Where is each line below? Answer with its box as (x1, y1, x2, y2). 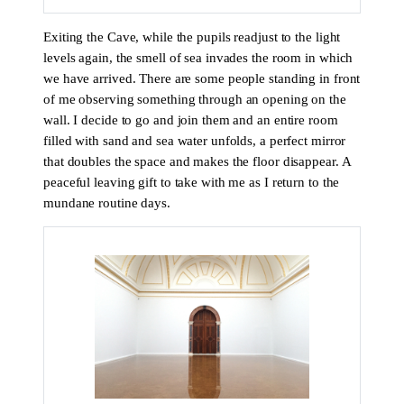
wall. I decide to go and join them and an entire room (43, 112, 338, 127)
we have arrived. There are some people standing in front (43, 70, 361, 86)
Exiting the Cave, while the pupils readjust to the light (43, 29, 341, 44)
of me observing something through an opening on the (43, 91, 346, 106)
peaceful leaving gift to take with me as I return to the (43, 174, 340, 189)
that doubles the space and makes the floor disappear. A (43, 153, 351, 169)
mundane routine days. (43, 195, 170, 210)
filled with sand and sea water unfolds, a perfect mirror (43, 133, 346, 148)
